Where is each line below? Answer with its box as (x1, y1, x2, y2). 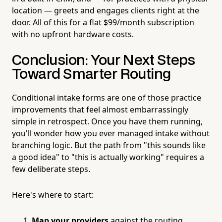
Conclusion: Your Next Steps (12, 54, 195, 67)
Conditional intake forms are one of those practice (12, 92, 201, 103)
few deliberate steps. (12, 163, 90, 174)
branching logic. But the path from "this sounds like (12, 139, 206, 151)
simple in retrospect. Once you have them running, (12, 115, 203, 127)
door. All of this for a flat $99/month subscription (12, 16, 194, 28)
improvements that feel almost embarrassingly (12, 104, 188, 115)
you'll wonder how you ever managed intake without (12, 127, 210, 139)
